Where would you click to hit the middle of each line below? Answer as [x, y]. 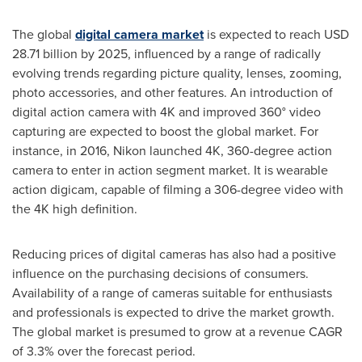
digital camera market [139, 34]
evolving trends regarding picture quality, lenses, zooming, [177, 73]
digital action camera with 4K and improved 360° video [166, 112]
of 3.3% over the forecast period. [104, 351]
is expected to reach [264, 34]
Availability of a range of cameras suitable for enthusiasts [172, 293]
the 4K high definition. [75, 209]
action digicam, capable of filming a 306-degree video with [178, 189]
